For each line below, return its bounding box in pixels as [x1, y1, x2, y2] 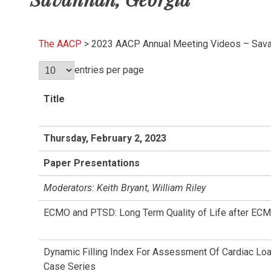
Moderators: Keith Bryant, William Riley [44, 182, 206, 194]
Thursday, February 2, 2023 [44, 132, 167, 144]
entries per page [74, 64, 144, 76]
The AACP [39, 38, 82, 50]
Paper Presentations [44, 157, 140, 169]
